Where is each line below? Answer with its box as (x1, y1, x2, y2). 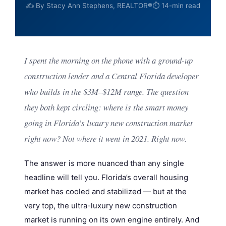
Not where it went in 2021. (60, 133, 151, 145)
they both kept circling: (24, 101, 103, 114)
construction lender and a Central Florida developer (24, 70, 199, 82)
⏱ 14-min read (152, 2, 200, 10)
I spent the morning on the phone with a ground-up (24, 54, 193, 67)
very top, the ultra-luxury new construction (24, 201, 177, 211)
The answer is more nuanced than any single (24, 158, 184, 168)
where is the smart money (103, 101, 188, 114)
